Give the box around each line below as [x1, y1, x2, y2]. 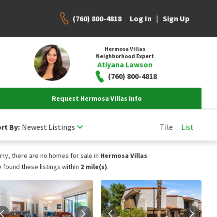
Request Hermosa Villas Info [52, 94, 142, 103]
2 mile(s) [80, 162, 107, 171]
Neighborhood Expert [95, 52, 154, 60]
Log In [130, 14, 152, 23]
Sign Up [163, 14, 189, 23]
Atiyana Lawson [97, 59, 153, 69]
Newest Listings [22, 122, 75, 132]
